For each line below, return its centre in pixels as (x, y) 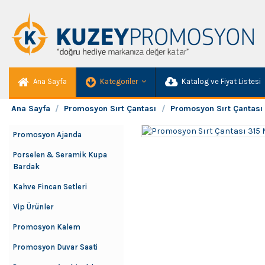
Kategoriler (119, 82)
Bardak (26, 167)
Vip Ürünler (33, 207)
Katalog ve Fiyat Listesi (220, 82)
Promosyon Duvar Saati (55, 247)
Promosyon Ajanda (47, 135)
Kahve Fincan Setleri (50, 187)
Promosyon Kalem (47, 227)
